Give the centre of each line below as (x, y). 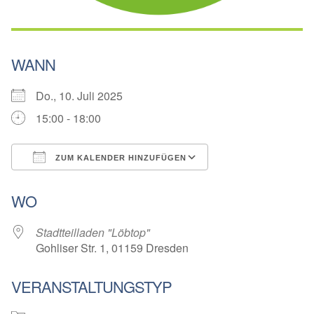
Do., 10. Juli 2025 (85, 96)
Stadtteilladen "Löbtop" (93, 233)
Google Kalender (264, 183)
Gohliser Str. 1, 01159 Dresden (112, 248)
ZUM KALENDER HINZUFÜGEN (120, 158)
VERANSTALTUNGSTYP (91, 287)
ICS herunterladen (81, 183)
